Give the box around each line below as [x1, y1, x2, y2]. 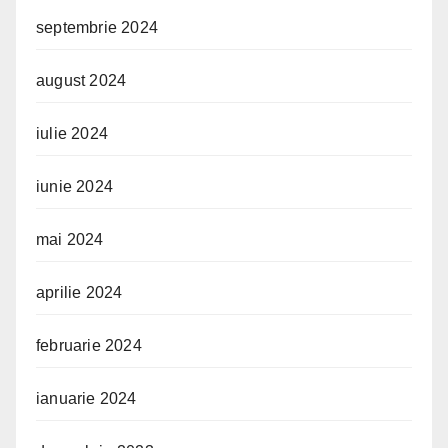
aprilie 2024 [36, 283, 123, 301]
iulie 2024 [36, 124, 108, 142]
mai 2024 [36, 230, 104, 248]
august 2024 [36, 71, 127, 89]
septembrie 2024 [36, 18, 158, 36]
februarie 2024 [36, 336, 142, 354]
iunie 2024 [36, 177, 113, 195]
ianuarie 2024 [36, 389, 137, 407]
